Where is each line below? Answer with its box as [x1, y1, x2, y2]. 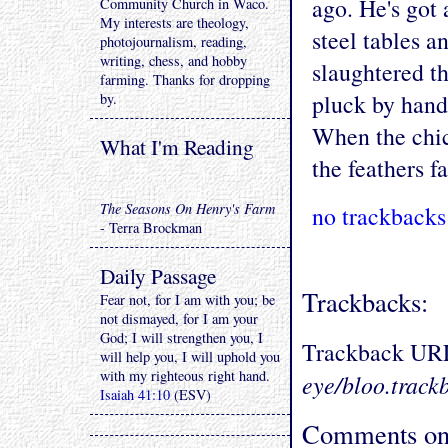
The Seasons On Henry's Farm [100, 199, 275, 218]
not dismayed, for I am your [100, 309, 258, 328]
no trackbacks [312, 200, 446, 232]
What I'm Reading [100, 132, 254, 161]
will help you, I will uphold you [100, 347, 280, 366]
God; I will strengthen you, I [100, 328, 263, 347]
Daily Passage [100, 261, 216, 290]
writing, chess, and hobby [100, 51, 247, 70]
